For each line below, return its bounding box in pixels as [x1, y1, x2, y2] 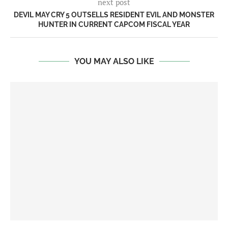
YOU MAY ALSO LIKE [74, 56, 154, 67]
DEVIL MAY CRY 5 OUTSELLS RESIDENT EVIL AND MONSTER [14, 11, 214, 19]
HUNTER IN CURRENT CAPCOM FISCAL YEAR [38, 20, 190, 29]
